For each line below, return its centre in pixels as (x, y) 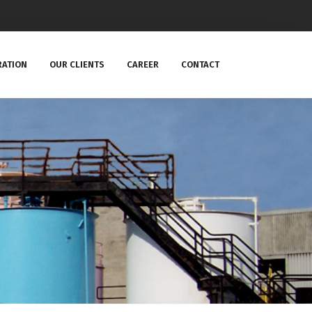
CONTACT (200, 64)
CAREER (143, 64)
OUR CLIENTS (77, 64)
